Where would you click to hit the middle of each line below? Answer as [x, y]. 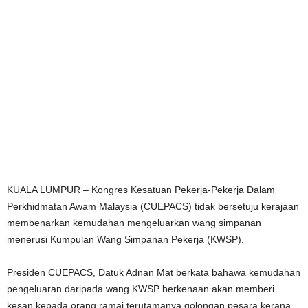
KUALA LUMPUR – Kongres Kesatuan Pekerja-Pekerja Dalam [141, 190]
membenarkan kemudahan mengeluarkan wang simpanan [134, 223]
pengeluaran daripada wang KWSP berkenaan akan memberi [141, 289]
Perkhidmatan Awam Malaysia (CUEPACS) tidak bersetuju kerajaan [153, 206]
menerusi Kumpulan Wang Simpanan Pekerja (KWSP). [125, 239]
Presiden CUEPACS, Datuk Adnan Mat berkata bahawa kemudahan [154, 272]
